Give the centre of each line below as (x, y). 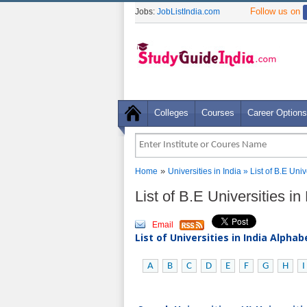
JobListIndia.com (188, 12)
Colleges (171, 113)
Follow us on (277, 11)
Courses (218, 113)
